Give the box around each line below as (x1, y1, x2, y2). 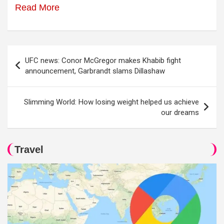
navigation (7, 62, 65, 76)
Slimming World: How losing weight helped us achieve (24, 97, 199, 106)
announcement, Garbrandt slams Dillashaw (25, 66, 165, 75)
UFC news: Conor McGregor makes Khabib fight (25, 56, 181, 65)
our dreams (161, 108, 199, 117)
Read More (15, 2, 59, 12)
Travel (14, 144, 43, 155)
